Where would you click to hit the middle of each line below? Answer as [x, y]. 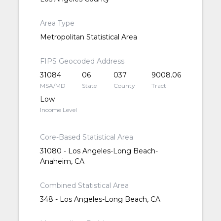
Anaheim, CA [62, 162]
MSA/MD [53, 86]
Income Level [58, 110]
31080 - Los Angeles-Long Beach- [99, 151]
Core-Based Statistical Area [86, 137]
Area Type [57, 23]
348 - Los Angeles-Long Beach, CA [100, 200]
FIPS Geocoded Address [82, 61]
